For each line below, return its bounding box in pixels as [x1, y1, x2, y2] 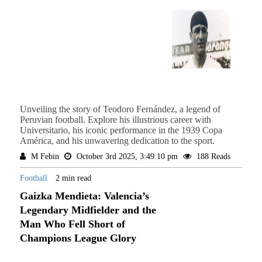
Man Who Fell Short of [19, 218, 125, 230]
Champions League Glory [19, 232, 136, 244]
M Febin [28, 152, 61, 161]
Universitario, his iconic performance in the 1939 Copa [19, 125, 222, 136]
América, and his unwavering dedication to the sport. [19, 136, 215, 146]
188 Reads [194, 152, 230, 161]
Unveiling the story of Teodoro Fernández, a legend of [19, 104, 220, 115]
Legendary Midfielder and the [19, 204, 156, 216]
